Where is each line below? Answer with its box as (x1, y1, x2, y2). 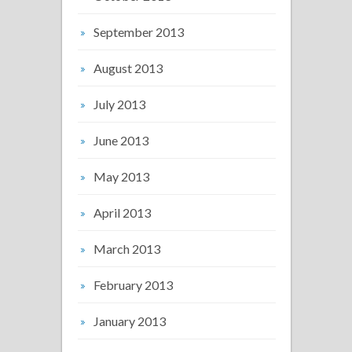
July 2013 (93, 97, 145, 112)
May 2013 (93, 169, 149, 184)
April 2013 (93, 205, 151, 220)
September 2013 (93, 24, 184, 39)
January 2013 (93, 313, 166, 328)
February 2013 (93, 277, 173, 292)
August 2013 (93, 60, 163, 75)
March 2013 (93, 241, 160, 256)
